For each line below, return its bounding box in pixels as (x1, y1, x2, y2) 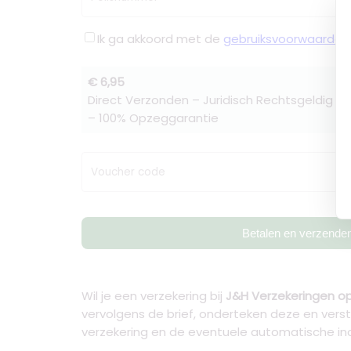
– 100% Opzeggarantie (88, 110, 219, 126)
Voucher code (91, 164, 165, 179)
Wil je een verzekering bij (81, 288, 226, 304)
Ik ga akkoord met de (97, 31, 223, 47)
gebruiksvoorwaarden (223, 31, 349, 47)
